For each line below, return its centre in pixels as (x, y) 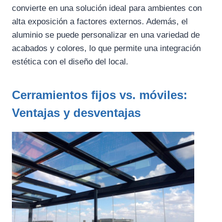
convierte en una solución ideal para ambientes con (107, 8)
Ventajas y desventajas (76, 112)
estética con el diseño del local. (70, 61)
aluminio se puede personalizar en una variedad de (106, 35)
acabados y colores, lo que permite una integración (106, 48)
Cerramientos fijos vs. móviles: (100, 95)
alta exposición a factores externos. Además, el (100, 21)
